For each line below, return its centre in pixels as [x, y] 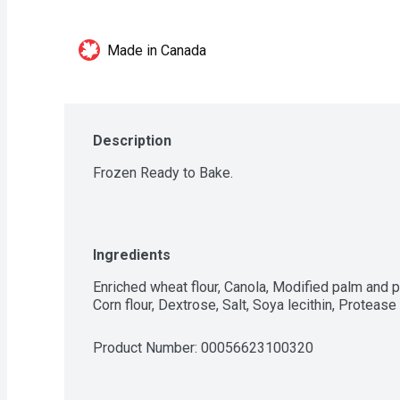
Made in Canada [157, 50]
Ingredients [132, 255]
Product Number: [147, 348]
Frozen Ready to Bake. [163, 173]
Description [132, 141]
